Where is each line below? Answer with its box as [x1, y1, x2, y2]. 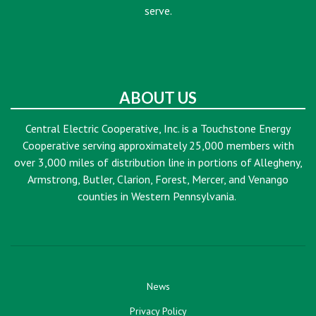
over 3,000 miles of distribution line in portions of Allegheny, [13, 154, 303, 169]
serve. [144, 3, 172, 18]
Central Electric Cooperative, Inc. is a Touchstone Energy [25, 121, 291, 135]
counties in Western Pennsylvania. [78, 188, 238, 203]
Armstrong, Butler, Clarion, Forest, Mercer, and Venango [28, 171, 288, 186]
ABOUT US [119, 87, 197, 107]
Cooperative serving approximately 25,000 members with [22, 138, 294, 152]
